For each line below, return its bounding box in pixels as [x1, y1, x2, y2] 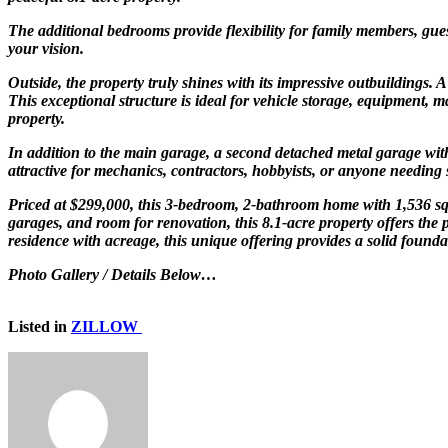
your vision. [8, 39, 84, 57]
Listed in [8, 317, 71, 335]
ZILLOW [71, 317, 142, 335]
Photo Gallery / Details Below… [8, 265, 217, 283]
